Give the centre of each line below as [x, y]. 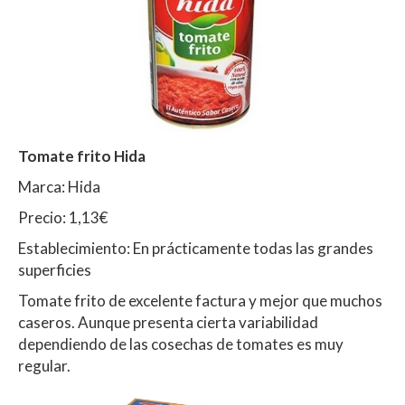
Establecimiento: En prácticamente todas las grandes [196, 248]
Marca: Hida [59, 186]
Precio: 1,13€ [63, 217]
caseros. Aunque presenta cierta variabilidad [168, 322]
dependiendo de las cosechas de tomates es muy [181, 344]
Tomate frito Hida [82, 155]
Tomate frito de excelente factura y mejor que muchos [200, 300]
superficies [55, 269]
